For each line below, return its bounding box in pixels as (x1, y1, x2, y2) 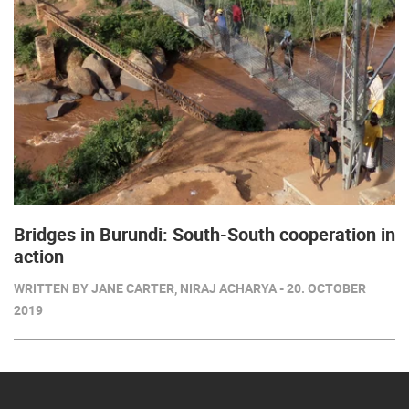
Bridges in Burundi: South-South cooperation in (14, 222, 395, 246)
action (14, 244, 64, 268)
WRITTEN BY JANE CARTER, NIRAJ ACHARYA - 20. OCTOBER (14, 279, 366, 297)
